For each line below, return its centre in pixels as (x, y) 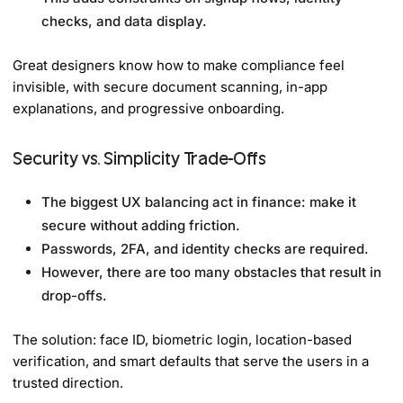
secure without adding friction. (141, 225)
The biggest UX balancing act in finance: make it (199, 201)
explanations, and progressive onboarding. (149, 108)
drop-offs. (75, 295)
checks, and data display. (125, 21)
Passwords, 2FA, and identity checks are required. (206, 248)
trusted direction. (68, 382)
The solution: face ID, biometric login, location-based (183, 339)
